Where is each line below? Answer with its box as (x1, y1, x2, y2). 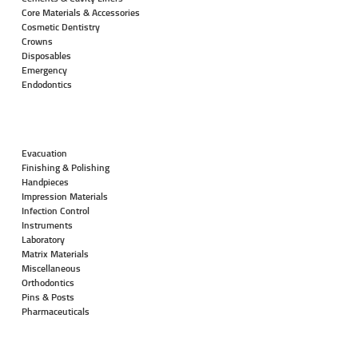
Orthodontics (21, 276, 74, 290)
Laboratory (21, 233, 65, 247)
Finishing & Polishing (21, 161, 109, 175)
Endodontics (21, 78, 72, 92)
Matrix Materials (21, 247, 89, 261)
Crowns (21, 34, 53, 49)
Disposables (21, 49, 71, 63)
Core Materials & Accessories (21, 6, 140, 20)
